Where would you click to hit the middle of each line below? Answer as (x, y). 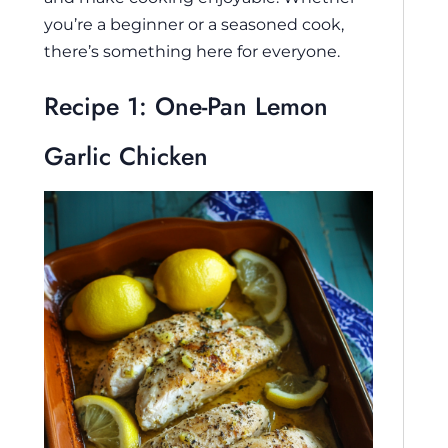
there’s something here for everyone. (192, 50)
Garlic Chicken (126, 156)
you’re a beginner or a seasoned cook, (194, 23)
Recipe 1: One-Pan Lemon (186, 106)
